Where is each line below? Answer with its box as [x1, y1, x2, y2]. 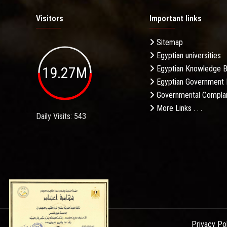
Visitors [36, 14, 63, 24]
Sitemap [155, 37, 183, 48]
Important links [149, 14, 202, 24]
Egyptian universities [155, 51, 221, 61]
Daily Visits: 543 [36, 111, 86, 121]
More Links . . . [155, 103, 202, 113]
